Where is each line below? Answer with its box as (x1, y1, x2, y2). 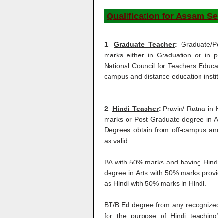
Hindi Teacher (112, 105, 159, 112)
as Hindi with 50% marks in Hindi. (104, 180, 206, 187)
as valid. (104, 137, 129, 145)
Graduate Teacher (114, 40, 175, 48)
